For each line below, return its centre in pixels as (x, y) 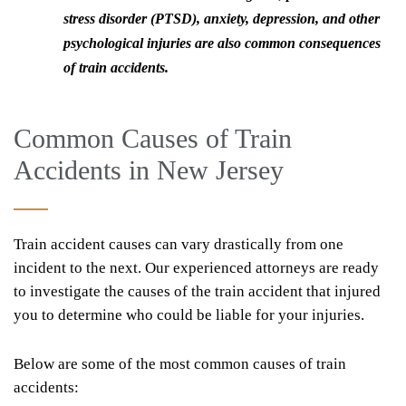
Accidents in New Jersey (149, 169)
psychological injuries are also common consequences (222, 43)
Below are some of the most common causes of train (180, 363)
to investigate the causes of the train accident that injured (197, 291)
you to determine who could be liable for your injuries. (189, 314)
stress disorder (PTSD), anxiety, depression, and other (222, 18)
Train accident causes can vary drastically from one (179, 244)
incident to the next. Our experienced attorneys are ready (196, 267)
